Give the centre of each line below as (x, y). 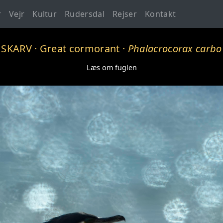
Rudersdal (85, 14)
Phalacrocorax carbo (175, 49)
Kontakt (160, 14)
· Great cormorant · (80, 49)
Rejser (125, 14)
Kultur (45, 14)
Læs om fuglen (111, 67)
